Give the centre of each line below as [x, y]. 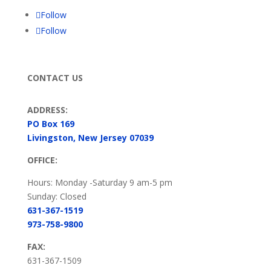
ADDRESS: [47, 110]
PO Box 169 [51, 124]
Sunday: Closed [57, 197]
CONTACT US [55, 78]
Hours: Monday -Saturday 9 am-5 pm [100, 183]
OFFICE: [42, 160]
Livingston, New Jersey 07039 [90, 138]
